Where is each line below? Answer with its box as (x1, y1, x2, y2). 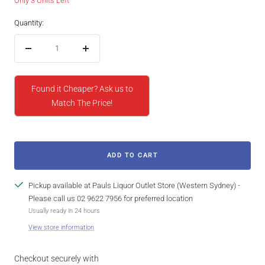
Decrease (27, 49, 60, 59)
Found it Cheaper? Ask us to (31, 84, 133, 94)
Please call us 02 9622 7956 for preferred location (28, 194, 193, 203)
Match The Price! (51, 98, 112, 108)
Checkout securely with (14, 254, 99, 264)
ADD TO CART (106, 151, 159, 160)
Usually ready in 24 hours (28, 207, 100, 215)
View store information (28, 224, 94, 232)
